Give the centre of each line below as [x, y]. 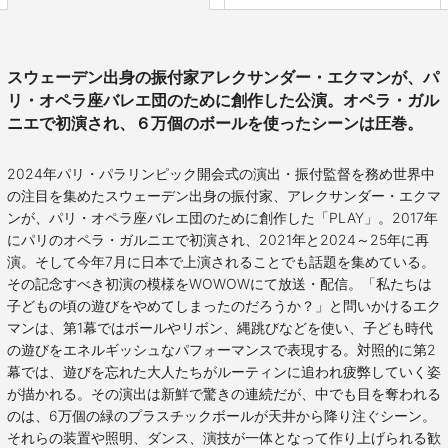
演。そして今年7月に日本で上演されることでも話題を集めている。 [221, 262]
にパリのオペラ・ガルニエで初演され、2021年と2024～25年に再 [218, 240]
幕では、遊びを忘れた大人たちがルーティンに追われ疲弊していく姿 [224, 372]
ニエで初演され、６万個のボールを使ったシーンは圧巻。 [215, 124]
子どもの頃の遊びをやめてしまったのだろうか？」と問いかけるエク [224, 306]
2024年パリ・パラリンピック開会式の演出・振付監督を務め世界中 [221, 174]
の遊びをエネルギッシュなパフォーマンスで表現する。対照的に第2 [221, 350]
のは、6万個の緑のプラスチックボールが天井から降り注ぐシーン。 [221, 416]
